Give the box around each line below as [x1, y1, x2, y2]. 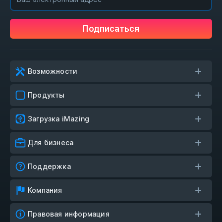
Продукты [28, 91, 65, 99]
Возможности [28, 67, 78, 75]
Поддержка [28, 162, 71, 170]
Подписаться [82, 23, 140, 34]
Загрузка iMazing [28, 114, 90, 123]
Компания [28, 186, 62, 194]
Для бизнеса [28, 138, 74, 147]
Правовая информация [28, 210, 110, 218]
